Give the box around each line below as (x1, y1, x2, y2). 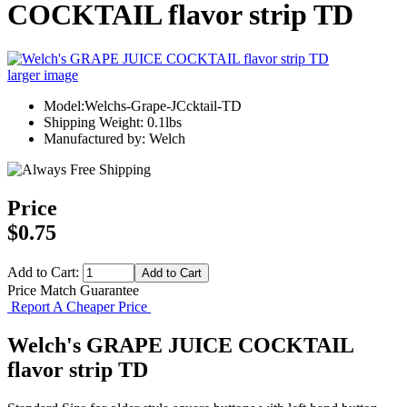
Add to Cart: (7, 264, 83, 281)
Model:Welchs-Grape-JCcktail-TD (44, 98, 242, 114)
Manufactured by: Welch (44, 131, 185, 147)
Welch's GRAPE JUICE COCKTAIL (7, 333, 353, 357)
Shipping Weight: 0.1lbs (44, 114, 182, 131)
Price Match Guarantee (7, 283, 139, 299)
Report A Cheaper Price (7, 299, 151, 315)
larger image (7, 67, 78, 84)
